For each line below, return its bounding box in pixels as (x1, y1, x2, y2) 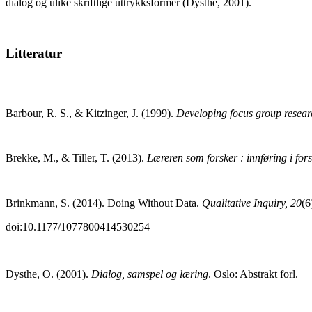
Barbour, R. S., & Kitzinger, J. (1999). (6, 107, 176, 119)
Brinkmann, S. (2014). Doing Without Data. (6, 196, 202, 209)
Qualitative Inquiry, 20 (202, 196, 302, 209)
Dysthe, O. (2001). (6, 267, 91, 280)
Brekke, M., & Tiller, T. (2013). (6, 151, 147, 164)
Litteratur (6, 46, 62, 61)
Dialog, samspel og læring (91, 267, 208, 280)
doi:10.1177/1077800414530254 (6, 220, 150, 233)
